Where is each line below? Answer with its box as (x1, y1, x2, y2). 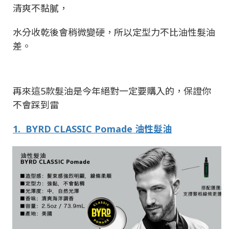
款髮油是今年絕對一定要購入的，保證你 (45, 84, 211, 97)
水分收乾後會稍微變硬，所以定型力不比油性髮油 (13, 26, 215, 38)
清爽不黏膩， (13, 2, 68, 14)
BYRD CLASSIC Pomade (26, 122, 135, 135)
